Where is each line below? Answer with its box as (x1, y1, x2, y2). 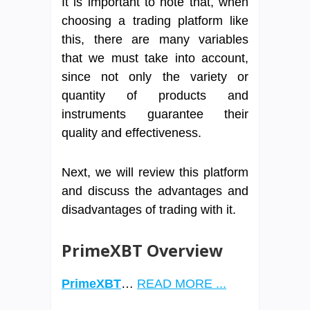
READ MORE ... (137, 276, 226, 291)
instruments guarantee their (62, 107, 248, 121)
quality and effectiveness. (62, 125, 201, 140)
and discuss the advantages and (62, 183, 248, 198)
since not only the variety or (62, 69, 248, 84)
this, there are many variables (62, 32, 248, 46)
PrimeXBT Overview (62, 239, 223, 262)
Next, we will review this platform (62, 165, 248, 179)
